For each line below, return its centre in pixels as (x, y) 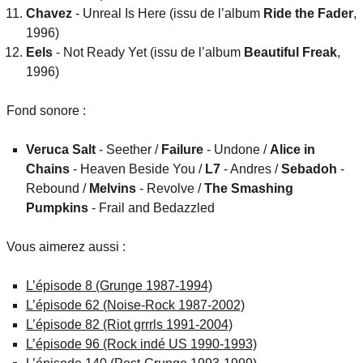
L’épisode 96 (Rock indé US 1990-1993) (141, 344)
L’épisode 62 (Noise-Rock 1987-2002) (135, 305)
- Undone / (237, 150)
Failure (182, 150)
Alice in (293, 150)
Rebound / (58, 189)
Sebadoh (309, 169)
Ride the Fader (308, 14)
